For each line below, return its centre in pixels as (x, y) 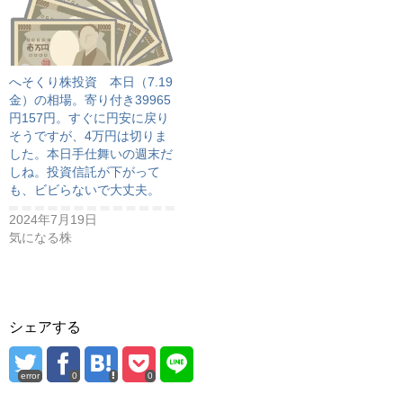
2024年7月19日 (53, 220)
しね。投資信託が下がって (85, 172)
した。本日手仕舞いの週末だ (91, 154)
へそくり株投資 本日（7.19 (91, 82)
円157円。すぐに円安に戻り (89, 118)
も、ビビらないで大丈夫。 (85, 190)
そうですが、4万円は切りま (88, 136)
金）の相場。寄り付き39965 (90, 100)
